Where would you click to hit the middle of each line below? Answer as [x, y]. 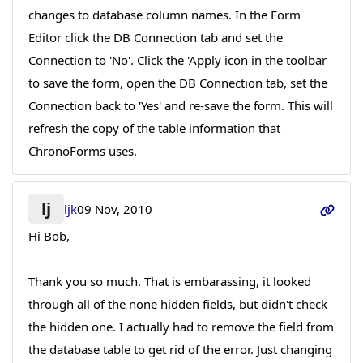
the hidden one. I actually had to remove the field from [181, 327]
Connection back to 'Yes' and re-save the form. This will [180, 105]
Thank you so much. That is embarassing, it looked [169, 282]
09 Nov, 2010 [115, 209]
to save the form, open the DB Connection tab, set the [177, 82]
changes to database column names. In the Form [164, 14]
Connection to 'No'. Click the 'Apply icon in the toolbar [177, 60]
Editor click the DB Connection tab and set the [155, 37]
